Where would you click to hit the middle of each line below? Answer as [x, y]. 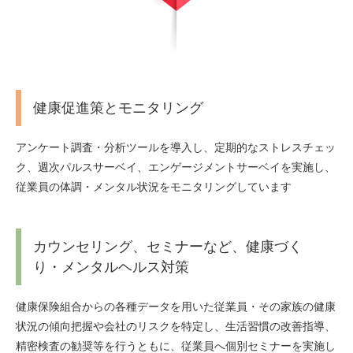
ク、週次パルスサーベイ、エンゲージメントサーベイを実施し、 [176, 167]
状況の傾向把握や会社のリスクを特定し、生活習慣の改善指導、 [176, 326]
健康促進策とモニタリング [118, 108]
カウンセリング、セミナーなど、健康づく [168, 246]
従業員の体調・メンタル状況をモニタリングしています [154, 186]
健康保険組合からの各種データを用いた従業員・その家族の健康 [176, 306]
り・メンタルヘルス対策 [111, 267]
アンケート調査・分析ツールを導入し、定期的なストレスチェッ [176, 147]
